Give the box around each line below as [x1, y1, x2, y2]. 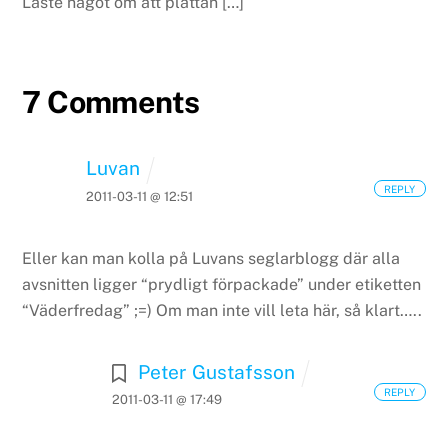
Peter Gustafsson [138, 360, 296, 383]
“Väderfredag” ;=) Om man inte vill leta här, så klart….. [22, 300, 423, 320]
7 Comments [22, 84, 200, 121]
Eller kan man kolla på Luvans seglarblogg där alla [22, 248, 401, 268]
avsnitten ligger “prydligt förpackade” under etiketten [22, 274, 422, 294]
